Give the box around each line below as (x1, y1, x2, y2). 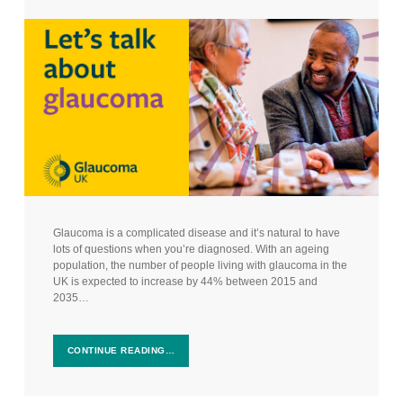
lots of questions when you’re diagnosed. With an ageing (52, 242, 329, 255)
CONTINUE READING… (67, 345, 175, 356)
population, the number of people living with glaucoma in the (52, 258, 347, 272)
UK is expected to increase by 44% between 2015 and (52, 274, 318, 288)
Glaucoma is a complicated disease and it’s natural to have (52, 226, 340, 239)
